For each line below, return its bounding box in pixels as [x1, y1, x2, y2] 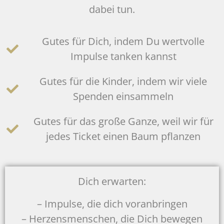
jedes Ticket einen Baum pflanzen [46, 129, 200, 143]
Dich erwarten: [78, 174, 146, 188]
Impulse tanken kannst [70, 49, 176, 63]
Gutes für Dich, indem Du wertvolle [42, 34, 204, 48]
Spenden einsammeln [73, 89, 173, 103]
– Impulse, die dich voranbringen [36, 196, 187, 210]
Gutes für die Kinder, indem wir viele [39, 74, 207, 88]
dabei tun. [89, 2, 135, 16]
